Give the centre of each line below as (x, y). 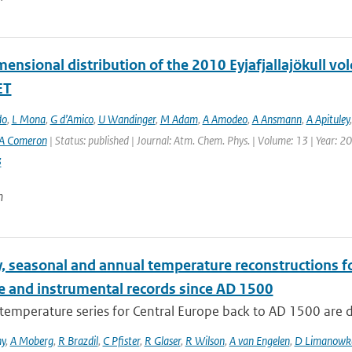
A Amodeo (225, 119)
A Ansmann (277, 119)
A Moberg (31, 341)
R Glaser (162, 341)
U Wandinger (126, 119)
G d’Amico (71, 119)
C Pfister (121, 341)
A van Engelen (259, 341)
